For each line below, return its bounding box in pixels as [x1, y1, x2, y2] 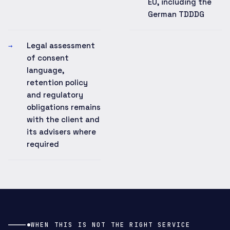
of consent [27, 53, 69, 63]
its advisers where [27, 127, 96, 137]
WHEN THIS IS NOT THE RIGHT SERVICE [31, 221, 191, 229]
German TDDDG [148, 9, 204, 19]
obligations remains [27, 102, 101, 112]
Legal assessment [27, 41, 95, 50]
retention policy [27, 78, 88, 87]
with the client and [27, 114, 100, 124]
